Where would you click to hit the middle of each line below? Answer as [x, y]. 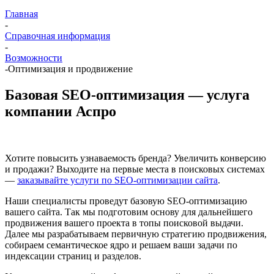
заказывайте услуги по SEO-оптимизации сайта [117, 180]
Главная [21, 14]
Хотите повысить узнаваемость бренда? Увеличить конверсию [135, 158]
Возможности [34, 58]
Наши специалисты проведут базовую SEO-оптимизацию [126, 201]
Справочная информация [57, 36]
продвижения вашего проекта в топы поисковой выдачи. [124, 223]
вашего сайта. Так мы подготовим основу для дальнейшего [129, 212]
